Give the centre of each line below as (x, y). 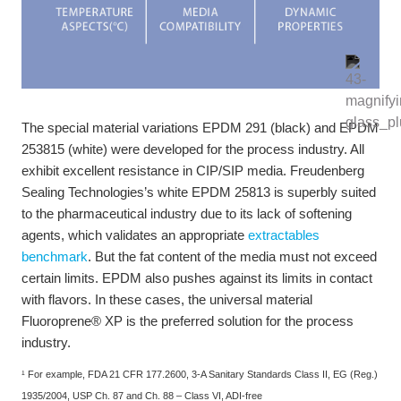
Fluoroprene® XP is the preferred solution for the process (188, 320)
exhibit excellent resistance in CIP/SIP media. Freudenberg (193, 170)
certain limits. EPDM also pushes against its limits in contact (197, 277)
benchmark (55, 256)
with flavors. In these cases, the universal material (167, 299)
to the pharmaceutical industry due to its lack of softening (187, 213)
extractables (284, 235)
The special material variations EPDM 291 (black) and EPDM (200, 127)
